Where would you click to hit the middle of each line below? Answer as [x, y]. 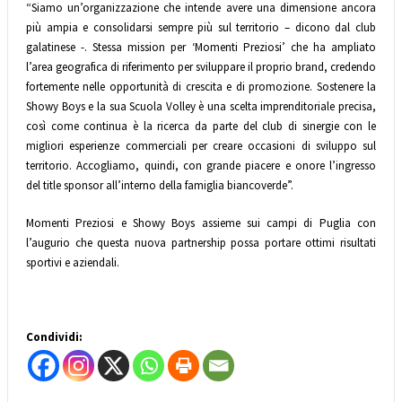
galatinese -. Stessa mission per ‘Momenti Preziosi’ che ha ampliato [201, 48]
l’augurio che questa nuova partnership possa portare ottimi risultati [201, 242]
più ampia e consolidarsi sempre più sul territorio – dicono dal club [201, 28]
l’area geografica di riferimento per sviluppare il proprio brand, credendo [201, 67]
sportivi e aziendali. [73, 262]
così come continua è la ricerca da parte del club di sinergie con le [201, 127]
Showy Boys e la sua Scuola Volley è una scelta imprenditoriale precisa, [201, 107]
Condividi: [54, 336]
